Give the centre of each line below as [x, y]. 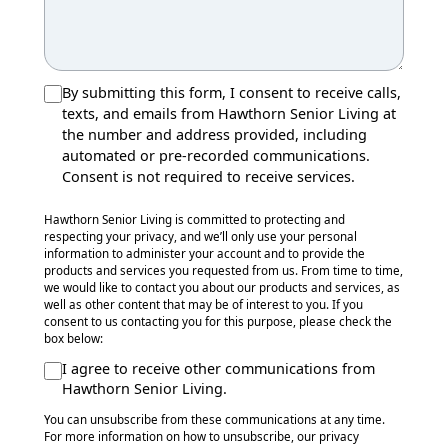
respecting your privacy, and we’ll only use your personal [200, 236]
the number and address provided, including [214, 134]
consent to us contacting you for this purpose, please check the [218, 321]
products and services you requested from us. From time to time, [223, 270]
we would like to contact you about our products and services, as [222, 287]
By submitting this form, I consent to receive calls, [231, 92]
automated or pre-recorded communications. [216, 155]
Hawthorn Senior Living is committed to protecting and [194, 219]
